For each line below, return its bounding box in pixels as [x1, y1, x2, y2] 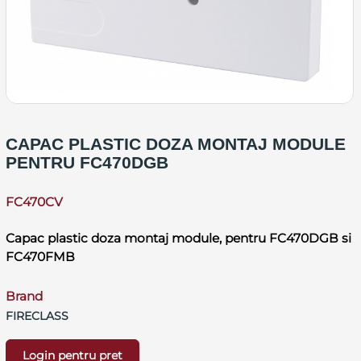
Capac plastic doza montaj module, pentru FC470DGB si [5, 230, 351, 246]
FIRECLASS [5, 308, 68, 323]
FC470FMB [5, 248, 75, 264]
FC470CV [5, 193, 63, 210]
